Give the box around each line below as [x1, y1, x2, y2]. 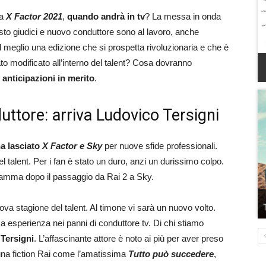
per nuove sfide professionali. [102, 141, 217, 151]
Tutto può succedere [128, 249, 214, 259]
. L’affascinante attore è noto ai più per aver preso [34, 233, 223, 243]
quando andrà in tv [67, 11, 145, 21]
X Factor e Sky [40, 141, 102, 151]
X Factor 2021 [6, 11, 62, 21]
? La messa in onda [145, 11, 221, 21]
